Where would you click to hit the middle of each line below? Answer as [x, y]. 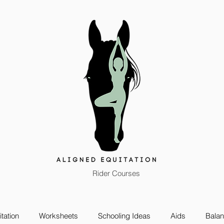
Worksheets [58, 216]
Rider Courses [116, 173]
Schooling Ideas [124, 216]
